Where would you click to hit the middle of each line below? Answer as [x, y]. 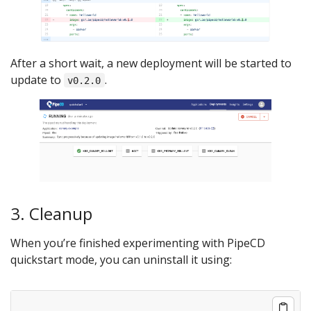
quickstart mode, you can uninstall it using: [121, 260]
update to [37, 79]
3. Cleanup [51, 213]
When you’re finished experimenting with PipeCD [138, 243]
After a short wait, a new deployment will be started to [151, 63]
